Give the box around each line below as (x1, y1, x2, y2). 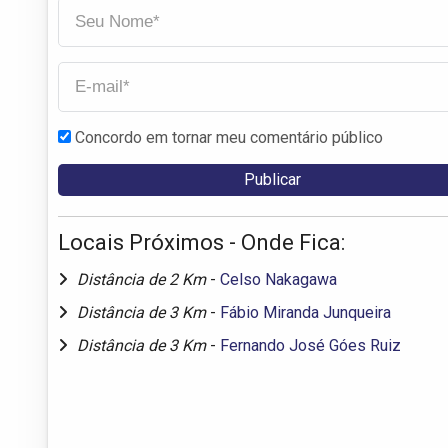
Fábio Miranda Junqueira (220, 302, 391, 322)
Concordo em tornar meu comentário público (75, 127, 383, 147)
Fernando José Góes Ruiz (220, 335, 401, 355)
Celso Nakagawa (220, 269, 337, 289)
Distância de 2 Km (77, 269, 210, 289)
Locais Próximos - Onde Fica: (58, 229, 345, 255)
